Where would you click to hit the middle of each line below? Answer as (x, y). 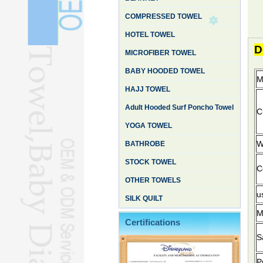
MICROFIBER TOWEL (161, 53)
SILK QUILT (144, 198)
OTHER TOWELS (153, 180)
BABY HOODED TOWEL (165, 71)
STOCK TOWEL (151, 162)
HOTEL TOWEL (150, 35)
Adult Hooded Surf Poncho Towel (179, 107)
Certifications (153, 222)
